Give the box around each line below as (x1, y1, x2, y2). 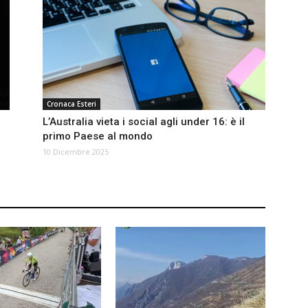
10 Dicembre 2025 (43, 146, 109, 157)
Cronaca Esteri (47, 99, 96, 109)
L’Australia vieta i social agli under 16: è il (43, 115, 245, 129)
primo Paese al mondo (43, 130, 153, 143)
